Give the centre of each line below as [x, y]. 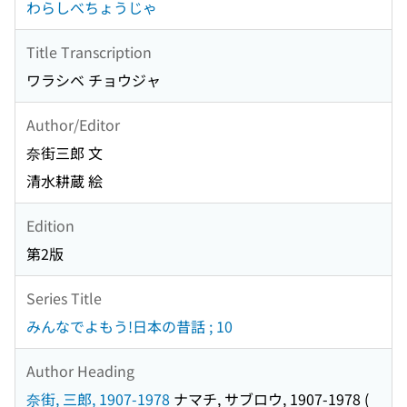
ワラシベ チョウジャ [94, 80]
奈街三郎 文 [65, 153]
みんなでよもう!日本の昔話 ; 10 [129, 327]
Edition [50, 225]
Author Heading [80, 370]
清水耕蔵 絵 [65, 181]
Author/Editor [73, 124]
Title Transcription [89, 51]
